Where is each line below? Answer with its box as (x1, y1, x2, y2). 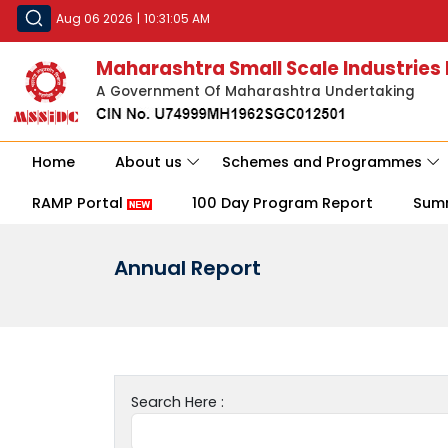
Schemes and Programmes (222, 152, 422, 173)
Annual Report (114, 254, 261, 283)
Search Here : (131, 392, 224, 413)
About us (115, 152, 182, 173)
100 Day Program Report (192, 193, 373, 214)
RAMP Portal (32, 193, 127, 214)
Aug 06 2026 (56, 10, 133, 27)
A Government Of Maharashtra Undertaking (96, 82, 415, 102)
